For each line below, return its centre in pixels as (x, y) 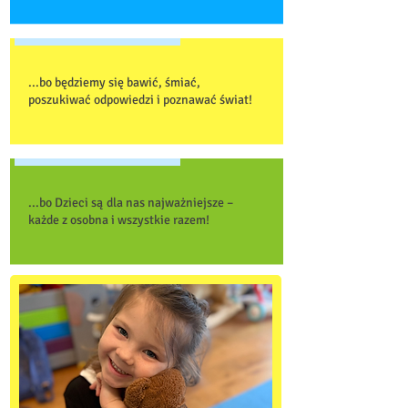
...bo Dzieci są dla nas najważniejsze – (131, 203)
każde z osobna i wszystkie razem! (119, 220)
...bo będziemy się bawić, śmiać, (114, 82)
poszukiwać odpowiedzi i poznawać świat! (140, 100)
